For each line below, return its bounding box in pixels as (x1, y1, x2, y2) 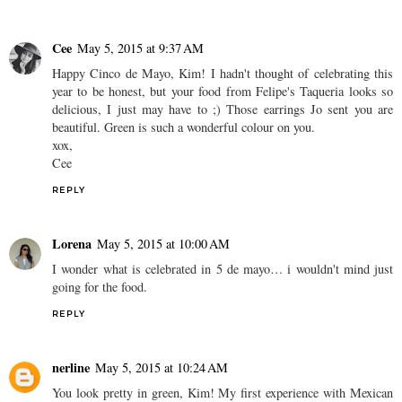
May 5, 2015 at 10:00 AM (97, 234, 230, 252)
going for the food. (52, 277, 147, 295)
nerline (52, 357, 90, 377)
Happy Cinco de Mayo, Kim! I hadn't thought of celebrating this (52, 64, 393, 82)
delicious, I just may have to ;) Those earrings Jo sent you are (52, 100, 393, 118)
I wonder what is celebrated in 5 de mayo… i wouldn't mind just (52, 259, 393, 277)
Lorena (52, 233, 92, 253)
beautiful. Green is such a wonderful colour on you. (52, 118, 315, 135)
